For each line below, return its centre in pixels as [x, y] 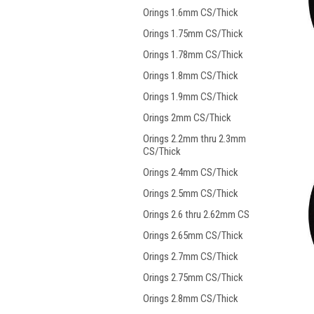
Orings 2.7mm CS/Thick [191, 257]
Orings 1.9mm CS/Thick [191, 97]
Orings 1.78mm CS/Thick [193, 55]
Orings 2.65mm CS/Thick [193, 235]
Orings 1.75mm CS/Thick [193, 34]
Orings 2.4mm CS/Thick [191, 172]
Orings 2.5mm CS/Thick [191, 193]
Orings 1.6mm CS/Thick [191, 13]
